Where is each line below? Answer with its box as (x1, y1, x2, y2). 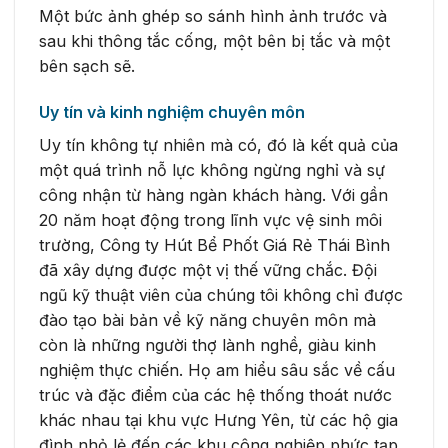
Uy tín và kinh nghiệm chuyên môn (39, 101, 305, 122)
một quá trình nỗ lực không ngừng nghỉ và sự (39, 159, 385, 180)
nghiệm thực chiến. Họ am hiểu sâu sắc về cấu (39, 359, 395, 380)
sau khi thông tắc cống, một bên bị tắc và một (39, 31, 390, 52)
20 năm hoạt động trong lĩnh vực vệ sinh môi (39, 209, 382, 230)
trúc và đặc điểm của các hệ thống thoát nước (39, 384, 392, 405)
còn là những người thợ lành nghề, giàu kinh (39, 334, 376, 355)
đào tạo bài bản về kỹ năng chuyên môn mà (39, 309, 376, 330)
